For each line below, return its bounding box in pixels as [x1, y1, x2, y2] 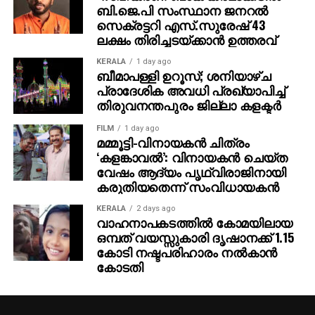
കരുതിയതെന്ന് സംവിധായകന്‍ [96, 176, 279, 195]
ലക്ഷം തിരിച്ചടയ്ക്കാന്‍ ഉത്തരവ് [96, 30, 276, 49]
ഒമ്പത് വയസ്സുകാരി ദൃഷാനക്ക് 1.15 [96, 227, 294, 246]
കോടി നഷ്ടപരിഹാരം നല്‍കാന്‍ [96, 242, 277, 261]
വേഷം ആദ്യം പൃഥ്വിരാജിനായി [96, 162, 286, 181]
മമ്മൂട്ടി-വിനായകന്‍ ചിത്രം [96, 132, 250, 151]
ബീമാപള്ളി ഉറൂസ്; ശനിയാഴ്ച [96, 65, 271, 84]
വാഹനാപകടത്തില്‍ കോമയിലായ [96, 212, 292, 231]
